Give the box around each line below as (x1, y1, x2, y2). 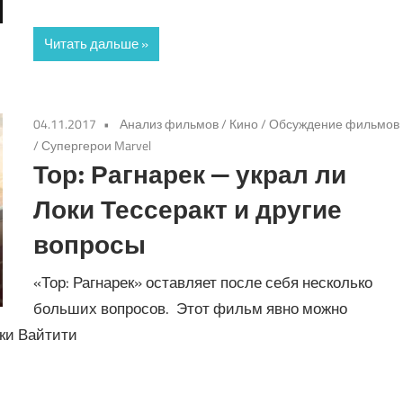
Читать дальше (44, 33, 139, 55)
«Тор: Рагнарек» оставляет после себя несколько (33, 270, 373, 294)
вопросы (33, 228, 147, 261)
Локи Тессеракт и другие (33, 193, 343, 226)
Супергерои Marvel (41, 136, 152, 156)
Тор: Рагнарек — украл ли (33, 158, 347, 191)
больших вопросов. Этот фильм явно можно (33, 296, 348, 320)
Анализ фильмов (120, 114, 219, 134)
